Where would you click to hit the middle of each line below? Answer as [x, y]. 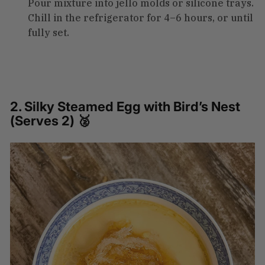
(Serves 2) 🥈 [50, 120]
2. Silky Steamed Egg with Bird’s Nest [125, 106]
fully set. [49, 32]
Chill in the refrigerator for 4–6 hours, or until [140, 17]
